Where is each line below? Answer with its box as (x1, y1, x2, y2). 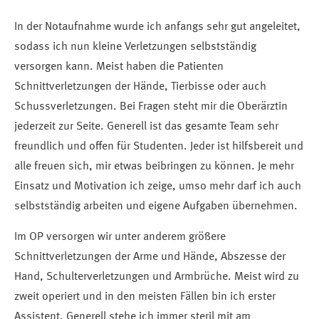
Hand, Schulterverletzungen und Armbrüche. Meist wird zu (14, 271, 299, 283)
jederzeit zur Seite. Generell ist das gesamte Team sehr (14, 121, 278, 133)
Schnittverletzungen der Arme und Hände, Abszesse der (14, 251, 286, 263)
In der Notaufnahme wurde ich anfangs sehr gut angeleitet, (14, 21, 300, 33)
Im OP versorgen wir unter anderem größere (14, 231, 226, 244)
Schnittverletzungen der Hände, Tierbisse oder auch (14, 81, 266, 93)
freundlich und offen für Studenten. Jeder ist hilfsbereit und (14, 141, 303, 153)
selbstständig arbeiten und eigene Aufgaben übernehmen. (14, 201, 298, 213)
